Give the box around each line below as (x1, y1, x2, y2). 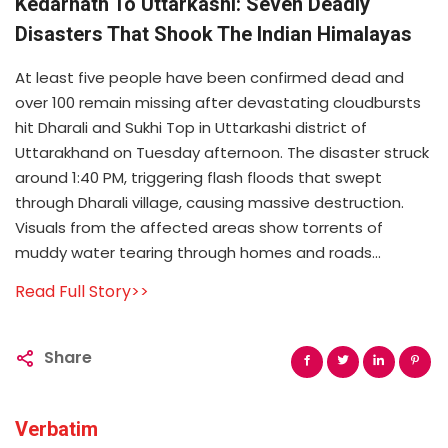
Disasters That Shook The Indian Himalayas (15, 21, 412, 46)
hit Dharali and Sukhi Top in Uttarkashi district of (15, 116, 367, 138)
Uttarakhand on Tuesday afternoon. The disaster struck (15, 141, 429, 163)
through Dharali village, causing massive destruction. (15, 191, 404, 213)
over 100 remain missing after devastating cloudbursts (15, 91, 421, 113)
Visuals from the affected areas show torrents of (15, 216, 383, 238)
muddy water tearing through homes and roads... (15, 241, 381, 263)
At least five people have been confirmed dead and (15, 66, 404, 88)
